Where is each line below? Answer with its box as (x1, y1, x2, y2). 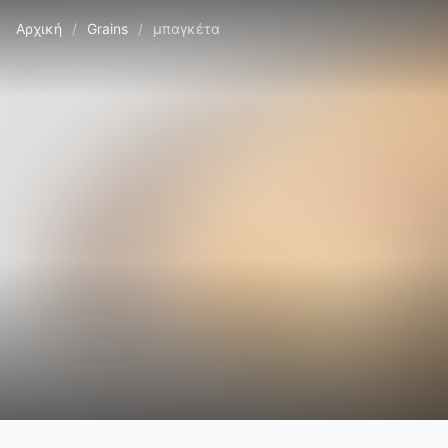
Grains (87, 20, 128, 37)
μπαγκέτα (153, 20, 220, 37)
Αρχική (16, 20, 62, 37)
